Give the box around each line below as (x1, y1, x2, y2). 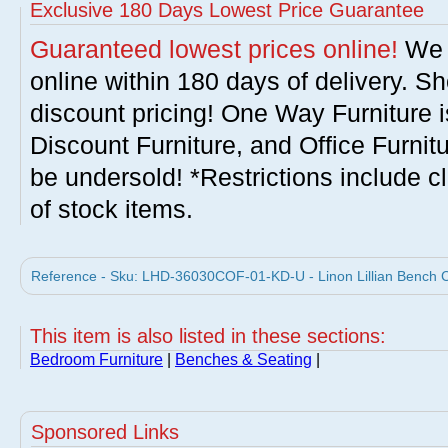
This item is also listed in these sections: (30, 325, 386, 347)
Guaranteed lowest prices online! (30, 35, 398, 63)
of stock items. (30, 195, 193, 223)
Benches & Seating (175, 351, 312, 368)
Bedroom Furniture (30, 351, 163, 368)
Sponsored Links (31, 421, 179, 443)
